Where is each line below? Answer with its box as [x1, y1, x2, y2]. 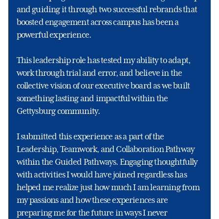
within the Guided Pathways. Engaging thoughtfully [16, 157, 198, 167]
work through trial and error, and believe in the [16, 68, 182, 78]
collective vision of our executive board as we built [16, 81, 190, 91]
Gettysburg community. [16, 106, 100, 116]
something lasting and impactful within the [16, 93, 168, 104]
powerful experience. [16, 30, 91, 40]
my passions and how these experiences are [16, 195, 168, 205]
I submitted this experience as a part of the [16, 131, 164, 142]
